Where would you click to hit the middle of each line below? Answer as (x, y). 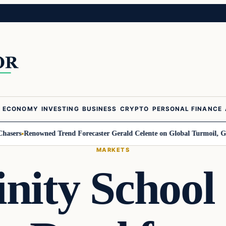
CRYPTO (134, 109)
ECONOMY (20, 109)
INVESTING (60, 109)
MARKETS (113, 150)
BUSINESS (100, 109)
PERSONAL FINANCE (187, 109)
